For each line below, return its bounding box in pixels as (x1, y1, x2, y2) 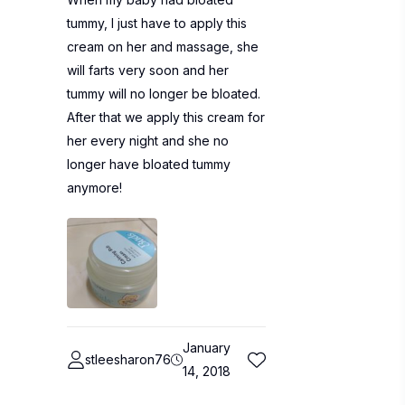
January (183, 340, 231, 355)
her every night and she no (67, 133, 229, 148)
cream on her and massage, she (67, 39, 259, 54)
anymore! (67, 180, 122, 195)
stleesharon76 (85, 352, 171, 367)
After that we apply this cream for (67, 109, 265, 125)
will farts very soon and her (67, 62, 229, 78)
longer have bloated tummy (67, 156, 231, 172)
